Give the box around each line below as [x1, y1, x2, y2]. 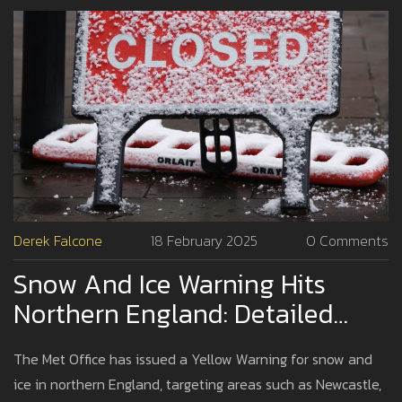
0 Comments [306, 230, 389, 252]
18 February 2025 [151, 230, 258, 252]
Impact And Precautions [13, 323, 293, 364]
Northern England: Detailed [13, 293, 334, 335]
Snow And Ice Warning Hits [13, 264, 326, 305]
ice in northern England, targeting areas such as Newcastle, [13, 373, 381, 396]
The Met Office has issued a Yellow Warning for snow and [13, 348, 372, 371]
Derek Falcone [13, 230, 102, 252]
